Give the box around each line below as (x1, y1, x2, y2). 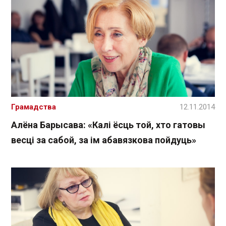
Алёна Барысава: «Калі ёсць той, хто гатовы (11, 119, 205, 130)
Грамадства (11, 102, 56, 111)
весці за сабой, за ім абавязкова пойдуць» (11, 134, 196, 145)
